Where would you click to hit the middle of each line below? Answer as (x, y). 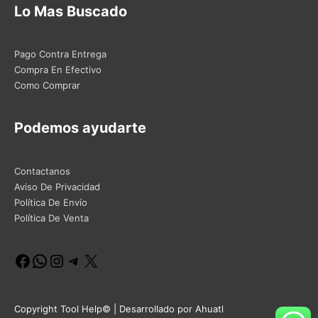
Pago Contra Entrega (60, 54)
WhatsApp (71, 259)
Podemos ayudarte (80, 128)
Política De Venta (51, 218)
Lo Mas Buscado (71, 11)
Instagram (88, 259)
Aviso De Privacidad (57, 186)
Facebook (53, 259)
